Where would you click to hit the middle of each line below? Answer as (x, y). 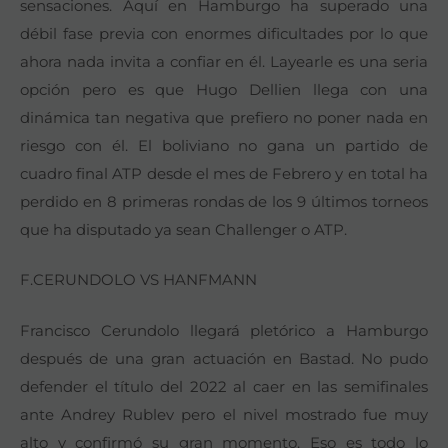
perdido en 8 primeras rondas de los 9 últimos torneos (224, 201)
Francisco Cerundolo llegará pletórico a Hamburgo (224, 330)
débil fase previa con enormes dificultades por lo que (224, 33)
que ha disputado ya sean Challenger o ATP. (183, 229)
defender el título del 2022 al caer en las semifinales (224, 386)
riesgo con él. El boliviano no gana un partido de (224, 145)
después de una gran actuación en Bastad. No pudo (224, 358)
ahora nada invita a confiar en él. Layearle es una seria (224, 61)
